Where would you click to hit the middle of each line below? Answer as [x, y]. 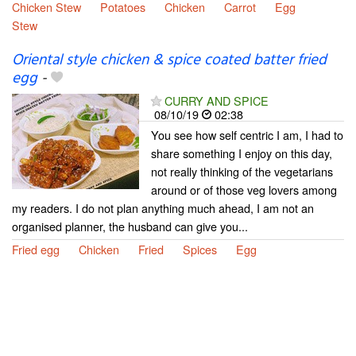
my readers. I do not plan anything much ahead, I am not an [163, 207]
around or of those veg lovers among [244, 189]
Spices [200, 249]
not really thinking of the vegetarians [242, 171]
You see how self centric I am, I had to [247, 134]
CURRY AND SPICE [217, 100]
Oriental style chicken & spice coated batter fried [169, 60]
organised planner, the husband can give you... [130, 226]
